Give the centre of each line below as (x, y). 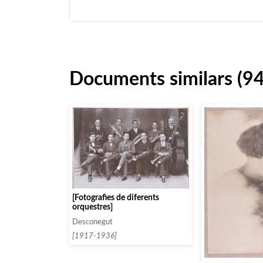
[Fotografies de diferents (116, 197)
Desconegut (92, 222)
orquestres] (92, 207)
